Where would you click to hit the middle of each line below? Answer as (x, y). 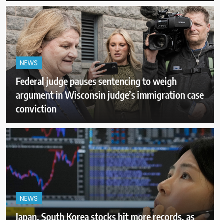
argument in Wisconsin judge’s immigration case (110, 94)
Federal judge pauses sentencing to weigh (96, 81)
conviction (36, 108)
